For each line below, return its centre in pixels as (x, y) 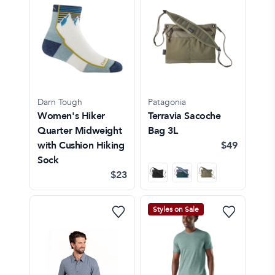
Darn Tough (60, 102)
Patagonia (167, 102)
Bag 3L (163, 130)
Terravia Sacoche (184, 116)
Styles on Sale (176, 209)
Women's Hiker (71, 116)
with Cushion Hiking (81, 145)
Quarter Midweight (80, 130)
